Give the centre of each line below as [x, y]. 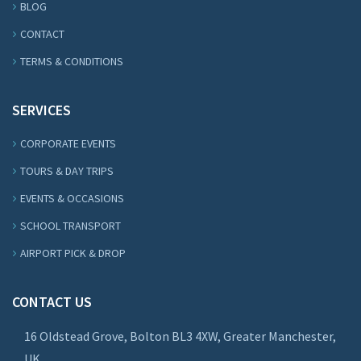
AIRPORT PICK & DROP [73, 253]
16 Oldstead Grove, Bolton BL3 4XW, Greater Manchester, [180, 336]
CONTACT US [52, 302]
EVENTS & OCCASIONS [72, 199]
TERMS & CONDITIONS [72, 62]
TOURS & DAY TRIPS [67, 171]
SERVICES [41, 110]
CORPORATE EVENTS [68, 144]
